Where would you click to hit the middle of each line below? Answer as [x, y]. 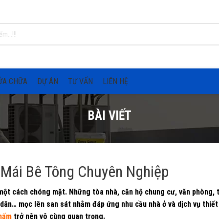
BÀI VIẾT [109, 116]
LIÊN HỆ [115, 81]
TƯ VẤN [80, 81]
